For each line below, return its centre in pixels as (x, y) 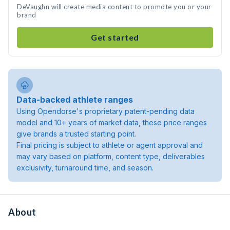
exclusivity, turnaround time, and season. (85, 168)
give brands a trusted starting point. (76, 134)
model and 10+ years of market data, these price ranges (112, 122)
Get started (115, 37)
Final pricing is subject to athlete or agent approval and (110, 145)
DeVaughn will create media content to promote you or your (114, 7)
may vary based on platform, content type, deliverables (111, 156)
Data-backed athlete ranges (75, 100)
